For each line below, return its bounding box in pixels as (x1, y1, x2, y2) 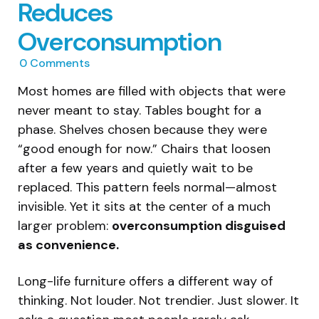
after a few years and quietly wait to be (18, 159, 253, 177)
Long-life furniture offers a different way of (18, 272, 273, 290)
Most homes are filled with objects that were (18, 82, 286, 100)
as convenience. (18, 236, 119, 253)
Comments (27, 56, 90, 70)
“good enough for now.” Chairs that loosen (18, 140, 271, 157)
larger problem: (18, 216, 112, 234)
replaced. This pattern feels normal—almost (18, 178, 277, 196)
